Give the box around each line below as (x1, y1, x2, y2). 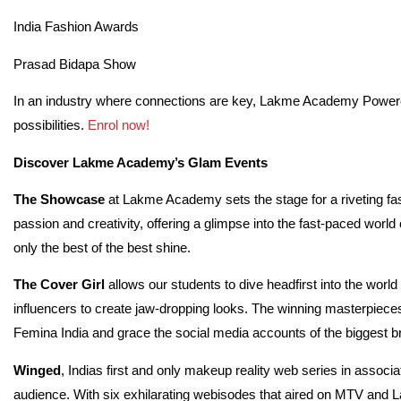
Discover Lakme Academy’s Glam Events (13, 154, 268, 170)
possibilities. (13, 117, 88, 133)
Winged (13, 362, 61, 378)
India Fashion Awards (13, 19, 139, 35)
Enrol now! (88, 117, 149, 133)
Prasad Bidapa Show (13, 55, 136, 72)
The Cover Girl (13, 277, 108, 293)
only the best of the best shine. (13, 239, 191, 255)
